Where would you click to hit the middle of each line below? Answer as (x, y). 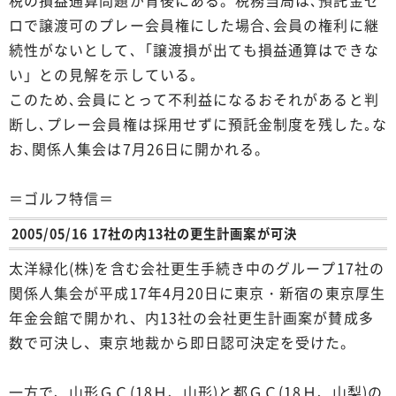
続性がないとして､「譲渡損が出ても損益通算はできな (194, 49)
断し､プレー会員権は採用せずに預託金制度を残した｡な (198, 123)
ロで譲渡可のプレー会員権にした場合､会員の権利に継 (194, 24)
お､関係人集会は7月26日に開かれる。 (140, 148)
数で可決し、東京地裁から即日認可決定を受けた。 (183, 342)
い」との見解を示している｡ (103, 74)
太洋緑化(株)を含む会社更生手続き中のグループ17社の (197, 267)
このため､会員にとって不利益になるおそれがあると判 (194, 99)
